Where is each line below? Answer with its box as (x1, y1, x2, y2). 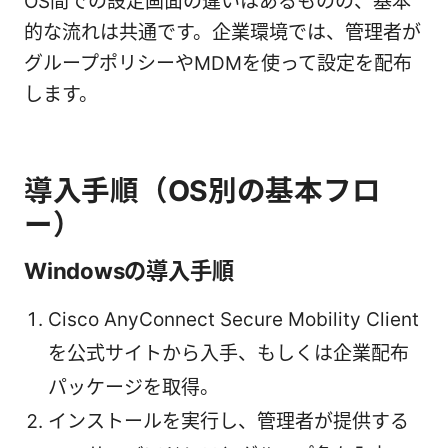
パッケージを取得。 (48, 375, 219, 399)
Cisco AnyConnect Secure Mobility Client (48, 307, 419, 331)
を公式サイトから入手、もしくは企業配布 (48, 341, 409, 365)
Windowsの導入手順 (24, 256, 234, 284)
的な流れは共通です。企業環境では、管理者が (24, 20, 421, 44)
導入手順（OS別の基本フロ (24, 172, 381, 208)
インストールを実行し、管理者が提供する (48, 409, 409, 433)
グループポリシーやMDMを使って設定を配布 (24, 51, 412, 75)
